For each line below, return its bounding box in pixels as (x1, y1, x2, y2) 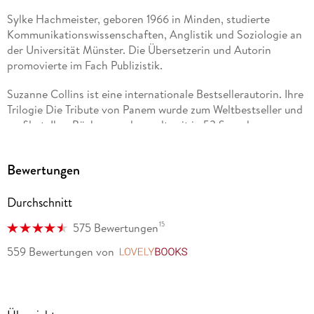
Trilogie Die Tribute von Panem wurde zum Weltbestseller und (6, 102, 303, 118)
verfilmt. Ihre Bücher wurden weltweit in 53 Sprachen (6, 117, 265, 133)
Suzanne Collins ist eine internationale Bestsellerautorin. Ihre (6, 86, 303, 102)
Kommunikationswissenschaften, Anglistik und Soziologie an (6, 27, 302, 43)
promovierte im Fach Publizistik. (6, 57, 163, 74)
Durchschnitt (6, 193, 72, 212)
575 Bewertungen (72, 220, 158, 236)
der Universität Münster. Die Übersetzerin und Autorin (6, 42, 271, 58)
